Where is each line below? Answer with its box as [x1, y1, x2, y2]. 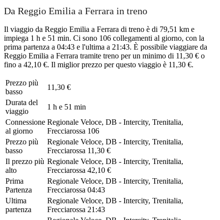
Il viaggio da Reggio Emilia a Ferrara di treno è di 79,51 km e [4, 25, 194, 33]
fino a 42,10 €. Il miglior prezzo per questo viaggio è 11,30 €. [4, 60, 193, 69]
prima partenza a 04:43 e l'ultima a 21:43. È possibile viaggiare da [4, 42, 207, 51]
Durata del [5, 98, 38, 107]
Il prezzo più [5, 157, 44, 165]
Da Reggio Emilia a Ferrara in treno [4, 5, 147, 17]
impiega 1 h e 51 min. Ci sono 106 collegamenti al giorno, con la [4, 33, 204, 42]
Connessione [5, 117, 45, 126]
